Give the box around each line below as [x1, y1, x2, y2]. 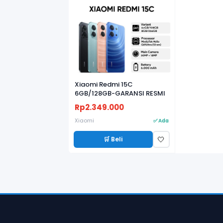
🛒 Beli [104, 135, 123, 143]
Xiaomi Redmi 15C [75, 80, 133, 89]
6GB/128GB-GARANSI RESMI [75, 89, 165, 98]
